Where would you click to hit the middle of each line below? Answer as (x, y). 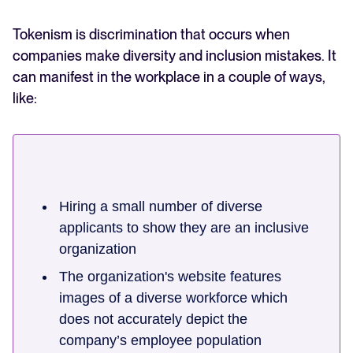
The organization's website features (170, 277)
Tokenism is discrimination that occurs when (151, 35)
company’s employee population (160, 341)
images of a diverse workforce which (173, 298)
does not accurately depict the (153, 320)
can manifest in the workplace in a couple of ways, (169, 77)
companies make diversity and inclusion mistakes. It (175, 56)
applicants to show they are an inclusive (184, 228)
